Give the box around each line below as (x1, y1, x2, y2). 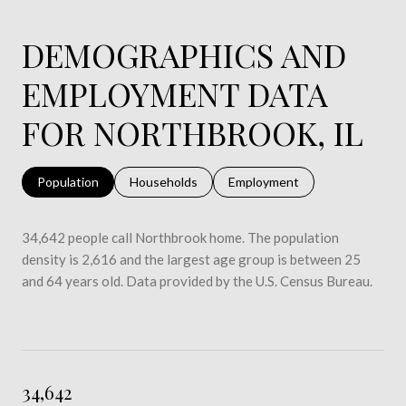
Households (130, 174, 198, 190)
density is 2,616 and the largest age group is (22, 251, 290, 268)
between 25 (290, 251, 361, 268)
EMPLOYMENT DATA (22, 72, 328, 116)
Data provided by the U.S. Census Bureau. (123, 273, 372, 290)
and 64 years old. (22, 273, 123, 290)
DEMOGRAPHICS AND (22, 33, 346, 77)
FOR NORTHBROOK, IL (22, 111, 363, 155)
